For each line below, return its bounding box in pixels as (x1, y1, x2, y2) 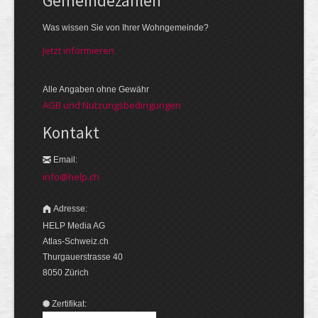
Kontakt (43, 121, 99, 143)
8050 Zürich (43, 267, 89, 278)
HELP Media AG (43, 220, 105, 231)
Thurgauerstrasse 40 (43, 251, 123, 262)
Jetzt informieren (43, 43, 114, 57)
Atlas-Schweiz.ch (43, 236, 109, 246)
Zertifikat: (52, 298, 87, 309)
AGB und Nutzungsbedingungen (43, 98, 181, 111)
